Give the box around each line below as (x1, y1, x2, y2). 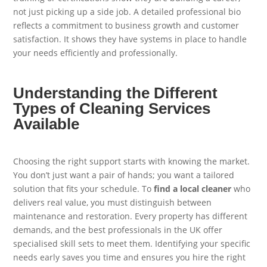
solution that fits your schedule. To (13, 183, 154, 195)
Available (13, 114, 80, 133)
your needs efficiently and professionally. (13, 47, 178, 59)
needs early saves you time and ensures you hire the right (13, 252, 246, 263)
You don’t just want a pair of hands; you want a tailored (13, 169, 235, 181)
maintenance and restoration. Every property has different (13, 210, 248, 222)
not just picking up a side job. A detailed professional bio (13, 6, 241, 18)
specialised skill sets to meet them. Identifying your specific (13, 238, 251, 250)
